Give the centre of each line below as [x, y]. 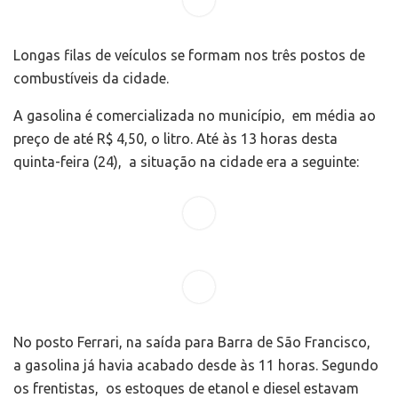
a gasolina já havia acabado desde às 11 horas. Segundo [196, 365]
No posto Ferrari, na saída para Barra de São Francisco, [194, 342]
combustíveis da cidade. [91, 79]
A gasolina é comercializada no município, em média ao [195, 116]
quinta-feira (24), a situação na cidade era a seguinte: [186, 162]
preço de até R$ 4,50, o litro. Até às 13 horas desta [175, 139]
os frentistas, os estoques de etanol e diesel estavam [186, 388]
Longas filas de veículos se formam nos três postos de [189, 56]
